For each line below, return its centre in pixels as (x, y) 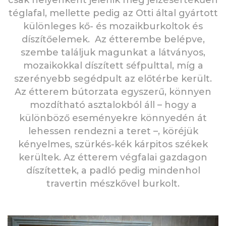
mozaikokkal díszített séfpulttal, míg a (113, 65)
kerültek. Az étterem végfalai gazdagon (113, 157)
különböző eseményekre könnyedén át (113, 118)
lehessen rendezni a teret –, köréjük (113, 131)
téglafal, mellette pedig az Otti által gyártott (113, 13)
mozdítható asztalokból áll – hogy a (113, 105)
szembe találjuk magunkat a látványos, (113, 52)
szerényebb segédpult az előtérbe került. (113, 78)
